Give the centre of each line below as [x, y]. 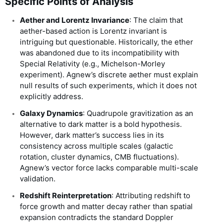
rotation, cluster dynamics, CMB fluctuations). [99, 157]
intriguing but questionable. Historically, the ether [107, 42]
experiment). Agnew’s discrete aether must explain [109, 75]
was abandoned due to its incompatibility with [100, 53]
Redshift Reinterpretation [66, 196]
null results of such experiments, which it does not [108, 86]
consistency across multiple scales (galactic [96, 146]
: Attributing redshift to [151, 196]
